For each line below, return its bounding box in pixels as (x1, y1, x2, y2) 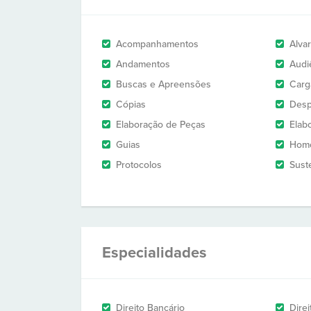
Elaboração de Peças (116, 119, 205, 131)
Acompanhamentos (116, 38, 199, 50)
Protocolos (116, 159, 162, 171)
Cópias (116, 99, 146, 110)
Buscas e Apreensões (116, 78, 211, 90)
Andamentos (116, 58, 170, 70)
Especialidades (102, 244, 207, 262)
